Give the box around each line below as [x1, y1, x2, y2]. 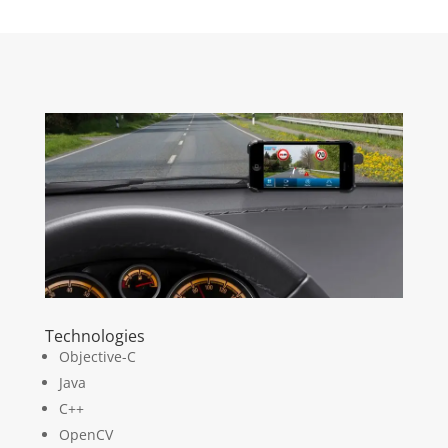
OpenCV [58, 424, 113, 444]
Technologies [44, 324, 145, 347]
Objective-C [58, 346, 136, 366]
